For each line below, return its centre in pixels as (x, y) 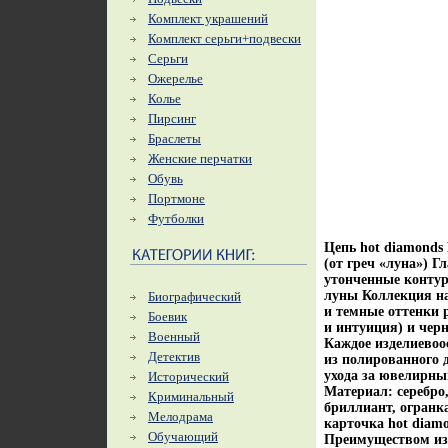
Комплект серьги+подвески (224, 38)
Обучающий (183, 436)
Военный (174, 336)
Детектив (174, 356)
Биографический (194, 296)
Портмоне (176, 198)
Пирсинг (172, 118)
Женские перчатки (200, 158)
